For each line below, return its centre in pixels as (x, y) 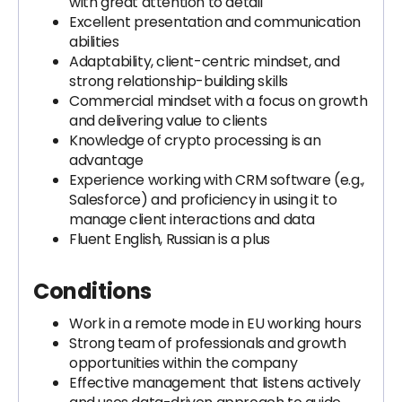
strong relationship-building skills (179, 81)
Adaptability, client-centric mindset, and (205, 61)
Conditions (92, 291)
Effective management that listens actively (215, 383)
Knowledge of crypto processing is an (195, 140)
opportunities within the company (184, 363)
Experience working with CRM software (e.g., (217, 180)
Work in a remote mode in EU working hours (215, 323)
